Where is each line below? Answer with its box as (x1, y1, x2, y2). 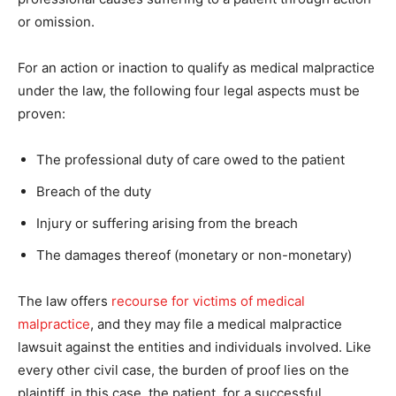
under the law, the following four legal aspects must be (18, 82, 360, 99)
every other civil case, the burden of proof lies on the (18, 362, 349, 378)
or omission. (18, 13, 95, 30)
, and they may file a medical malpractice (90, 316, 342, 332)
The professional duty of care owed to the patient (36, 151, 345, 168)
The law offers (18, 293, 111, 309)
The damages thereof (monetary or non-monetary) (36, 247, 352, 263)
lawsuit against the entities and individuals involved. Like (18, 339, 371, 355)
